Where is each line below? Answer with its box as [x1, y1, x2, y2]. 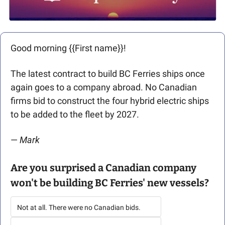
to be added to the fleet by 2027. [11, 108, 139, 120]
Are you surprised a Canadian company [11, 161, 196, 174]
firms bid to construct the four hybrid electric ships [11, 95, 209, 106]
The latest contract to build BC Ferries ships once [11, 68, 205, 79]
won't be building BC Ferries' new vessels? [11, 176, 209, 189]
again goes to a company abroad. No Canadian [11, 81, 197, 92]
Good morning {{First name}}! [11, 42, 128, 53]
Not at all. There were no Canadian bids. [17, 203, 141, 211]
